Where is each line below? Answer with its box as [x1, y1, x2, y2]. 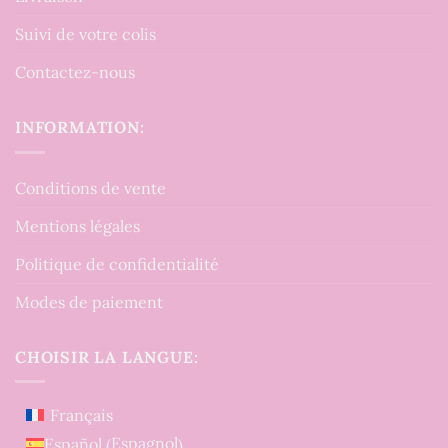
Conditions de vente [15, 177, 166, 198]
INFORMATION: [15, 116, 145, 137]
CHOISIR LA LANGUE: [15, 346, 199, 367]
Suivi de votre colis [15, 23, 156, 44]
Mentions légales [15, 215, 140, 236]
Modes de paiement [15, 291, 163, 312]
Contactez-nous [15, 61, 135, 82]
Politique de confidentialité [15, 253, 219, 274]
